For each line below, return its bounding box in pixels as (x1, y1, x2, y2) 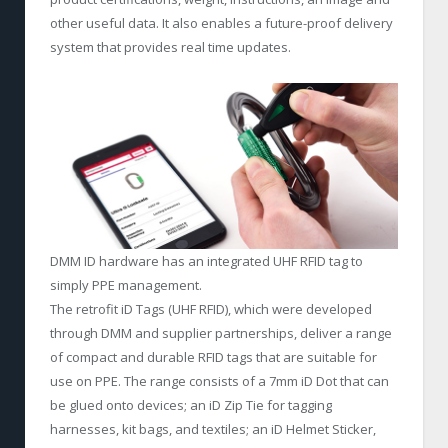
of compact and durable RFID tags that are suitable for (50, 348, 377, 367)
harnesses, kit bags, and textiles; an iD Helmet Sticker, (50, 420, 376, 439)
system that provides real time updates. (50, 37, 291, 56)
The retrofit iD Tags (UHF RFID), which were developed (50, 300, 372, 319)
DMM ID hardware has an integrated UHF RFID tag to (50, 252, 363, 271)
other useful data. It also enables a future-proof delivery (50, 13, 393, 32)
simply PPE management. (50, 276, 202, 295)
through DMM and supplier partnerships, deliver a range (50, 324, 392, 343)
